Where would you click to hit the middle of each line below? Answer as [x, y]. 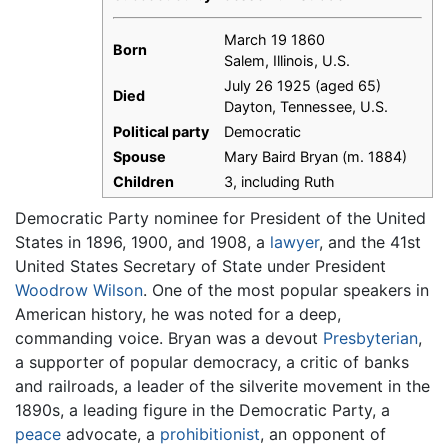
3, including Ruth [279, 182]
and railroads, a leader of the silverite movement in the [222, 385]
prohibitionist [210, 433]
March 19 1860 [274, 40]
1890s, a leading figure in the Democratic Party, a [202, 409]
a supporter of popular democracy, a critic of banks [212, 361]
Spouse [139, 157]
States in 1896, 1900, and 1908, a [142, 241]
